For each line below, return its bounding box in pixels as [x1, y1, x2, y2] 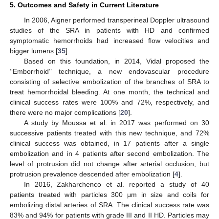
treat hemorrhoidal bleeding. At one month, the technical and [10, 88, 209, 96]
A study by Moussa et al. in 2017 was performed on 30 [23, 118, 209, 127]
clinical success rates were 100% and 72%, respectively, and [10, 98, 209, 106]
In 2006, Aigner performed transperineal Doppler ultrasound [23, 16, 209, 24]
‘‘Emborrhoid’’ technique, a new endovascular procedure [10, 67, 209, 75]
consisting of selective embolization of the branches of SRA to [10, 77, 209, 86]
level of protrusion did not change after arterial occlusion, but [10, 159, 209, 168]
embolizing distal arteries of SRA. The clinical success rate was [10, 200, 209, 209]
